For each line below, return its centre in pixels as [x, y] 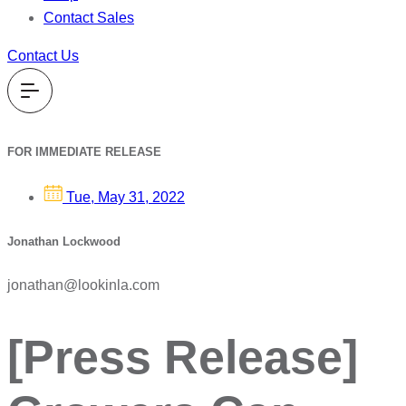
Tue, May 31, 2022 [126, 198]
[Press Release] [183, 357]
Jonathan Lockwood [64, 241]
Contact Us [43, 56]
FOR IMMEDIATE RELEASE [84, 152]
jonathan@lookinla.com [83, 285]
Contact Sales [89, 18]
